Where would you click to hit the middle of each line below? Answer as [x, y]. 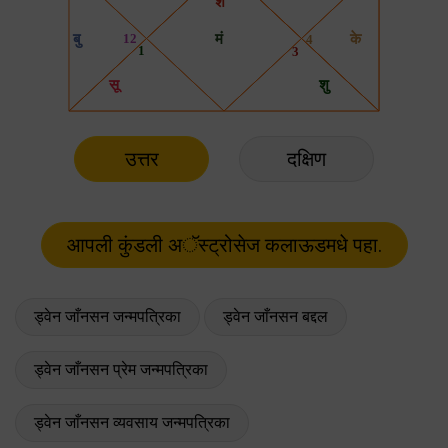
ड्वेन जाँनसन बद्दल [275, 316]
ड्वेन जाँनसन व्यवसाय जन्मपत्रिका [132, 422]
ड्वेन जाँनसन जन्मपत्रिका [107, 316]
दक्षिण [306, 158]
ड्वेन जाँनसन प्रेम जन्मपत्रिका [121, 369]
